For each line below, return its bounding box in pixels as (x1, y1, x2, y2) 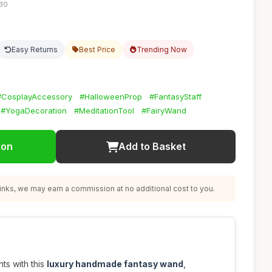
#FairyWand (141, 106, 186, 115)
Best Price (79, 45, 115, 54)
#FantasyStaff (149, 92, 202, 101)
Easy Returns (12, 45, 58, 54)
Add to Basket (118, 140, 186, 152)
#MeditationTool (74, 106, 134, 115)
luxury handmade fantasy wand (47, 259, 183, 269)
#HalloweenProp (80, 92, 142, 101)
